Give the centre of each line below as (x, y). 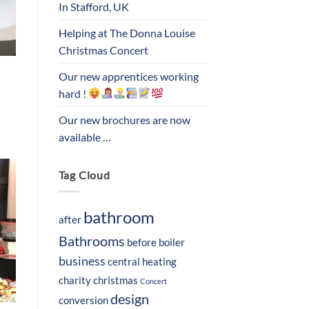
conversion (83, 300)
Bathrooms (91, 241)
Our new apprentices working (128, 76)
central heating (142, 262)
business (82, 261)
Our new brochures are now (124, 119)
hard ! (73, 93)
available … (84, 137)
